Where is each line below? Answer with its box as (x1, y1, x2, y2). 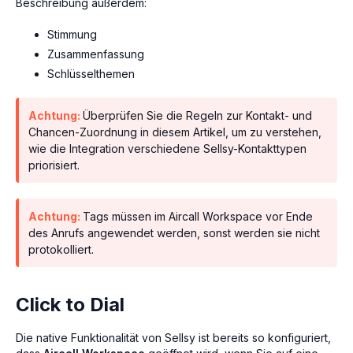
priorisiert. (28, 158, 80, 172)
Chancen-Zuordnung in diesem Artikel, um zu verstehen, (28, 124, 321, 139)
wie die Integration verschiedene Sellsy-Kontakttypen (28, 141, 307, 155)
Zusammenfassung (47, 46, 144, 61)
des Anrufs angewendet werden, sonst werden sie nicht (28, 225, 320, 240)
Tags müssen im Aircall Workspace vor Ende (83, 209, 313, 223)
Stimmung (47, 27, 97, 41)
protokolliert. (28, 242, 94, 256)
